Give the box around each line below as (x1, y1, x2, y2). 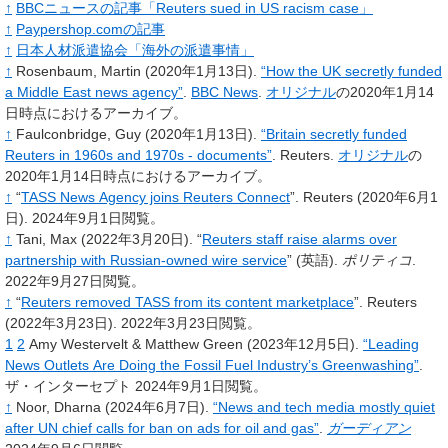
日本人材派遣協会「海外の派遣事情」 (16, 41, 254, 58)
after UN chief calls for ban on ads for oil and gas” (5, 419, 319, 436)
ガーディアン (327, 419, 411, 436)
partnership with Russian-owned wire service (5, 251, 287, 268)
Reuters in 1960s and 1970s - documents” (5, 146, 272, 163)
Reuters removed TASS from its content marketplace (21, 293, 354, 310)
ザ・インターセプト (5, 377, 131, 394)
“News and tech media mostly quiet (213, 398, 435, 415)
